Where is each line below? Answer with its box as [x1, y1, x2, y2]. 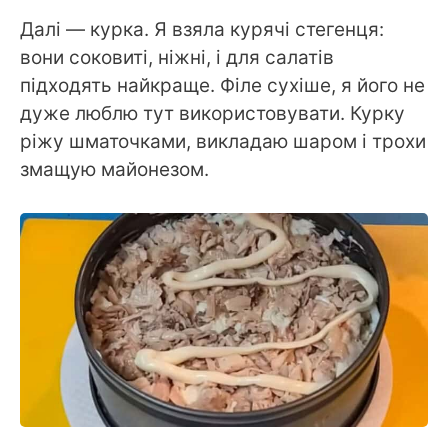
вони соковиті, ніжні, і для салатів [20, 46, 334, 70]
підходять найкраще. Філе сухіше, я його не [20, 74, 425, 98]
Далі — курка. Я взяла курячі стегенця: [20, 18, 384, 42]
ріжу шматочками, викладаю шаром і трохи [20, 130, 426, 154]
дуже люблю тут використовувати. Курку [20, 102, 405, 126]
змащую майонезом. [20, 158, 209, 182]
